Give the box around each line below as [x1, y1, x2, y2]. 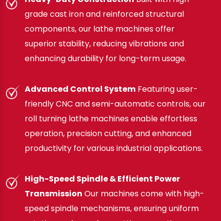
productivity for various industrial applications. [25, 143, 203, 154]
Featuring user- [136, 83, 198, 95]
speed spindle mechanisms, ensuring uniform [25, 203, 199, 215]
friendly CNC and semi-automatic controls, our [25, 98, 206, 110]
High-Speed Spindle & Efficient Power [25, 173, 180, 185]
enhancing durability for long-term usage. [25, 53, 186, 65]
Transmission [25, 188, 82, 200]
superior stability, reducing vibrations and [25, 38, 184, 50]
